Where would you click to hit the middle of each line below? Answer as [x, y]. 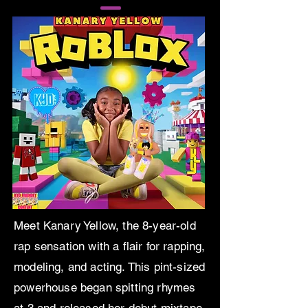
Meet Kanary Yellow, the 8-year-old [105, 225]
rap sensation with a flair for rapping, [110, 246]
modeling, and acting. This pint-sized [110, 267]
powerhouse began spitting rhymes [105, 287]
